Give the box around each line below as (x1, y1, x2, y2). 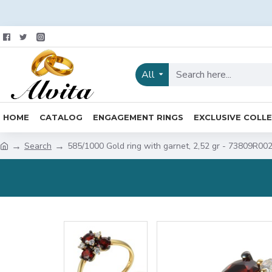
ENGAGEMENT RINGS (93, 112, 183, 122)
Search (24, 140, 52, 152)
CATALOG (39, 112, 83, 122)
